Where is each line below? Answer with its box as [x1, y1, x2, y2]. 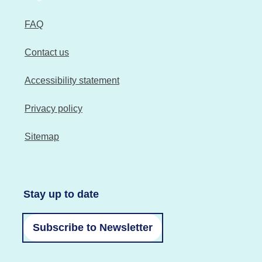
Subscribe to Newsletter [33, 222, 153, 234]
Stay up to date [23, 188, 99, 201]
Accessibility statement [25, 75, 119, 86]
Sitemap [25, 132, 59, 142]
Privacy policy [25, 104, 82, 114]
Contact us [25, 47, 69, 58]
